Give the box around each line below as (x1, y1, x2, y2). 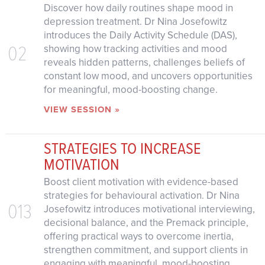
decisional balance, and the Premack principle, (43, 215, 248, 230)
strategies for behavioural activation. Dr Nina (43, 188, 240, 203)
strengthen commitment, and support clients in (43, 242, 248, 257)
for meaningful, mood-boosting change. (43, 82, 218, 97)
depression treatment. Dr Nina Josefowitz (43, 14, 227, 29)
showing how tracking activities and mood (43, 41, 227, 56)
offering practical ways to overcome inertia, (43, 228, 234, 244)
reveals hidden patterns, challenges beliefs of (43, 54, 245, 70)
